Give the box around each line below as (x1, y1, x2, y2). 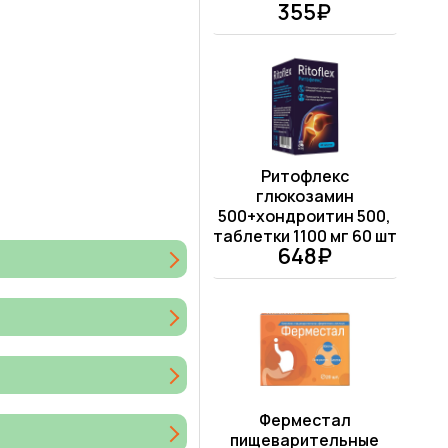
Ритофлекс (260, 165, 349, 188)
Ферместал (258, 409, 351, 432)
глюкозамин (255, 185, 354, 208)
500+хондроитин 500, (218, 205, 392, 228)
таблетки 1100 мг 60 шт (212, 225, 397, 248)
